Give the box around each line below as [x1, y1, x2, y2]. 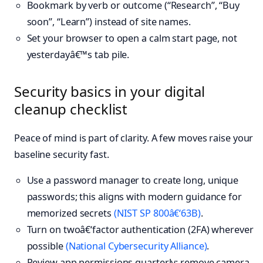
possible [26, 240, 66, 253]
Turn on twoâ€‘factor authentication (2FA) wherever [26, 223, 254, 237]
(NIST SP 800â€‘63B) [113, 207, 201, 220]
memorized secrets [26, 207, 114, 220]
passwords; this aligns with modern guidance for [26, 190, 242, 204]
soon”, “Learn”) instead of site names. [26, 15, 191, 29]
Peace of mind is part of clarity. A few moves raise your [14, 131, 254, 144]
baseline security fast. [14, 147, 109, 161]
